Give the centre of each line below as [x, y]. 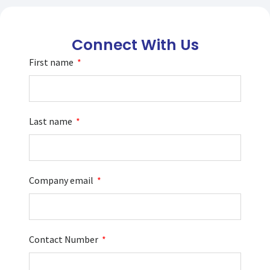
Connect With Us [135, 45]
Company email [62, 180]
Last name [52, 121]
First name [52, 62]
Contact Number [64, 239]
